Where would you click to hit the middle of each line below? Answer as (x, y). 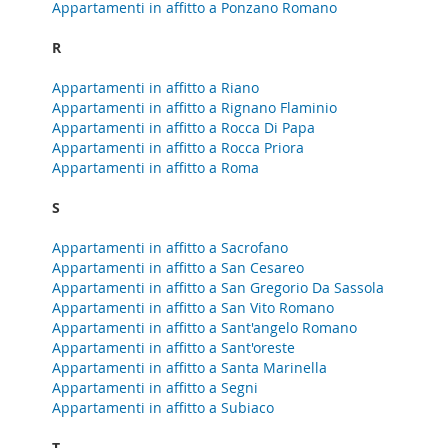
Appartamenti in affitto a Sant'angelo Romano (204, 327)
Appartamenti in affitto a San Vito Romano (193, 307)
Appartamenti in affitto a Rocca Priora (178, 147)
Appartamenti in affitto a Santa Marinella (189, 367)
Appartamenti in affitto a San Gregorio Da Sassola (218, 287)
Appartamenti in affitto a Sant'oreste (173, 347)
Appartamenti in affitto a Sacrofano (170, 247)
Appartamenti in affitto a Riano (155, 87)
